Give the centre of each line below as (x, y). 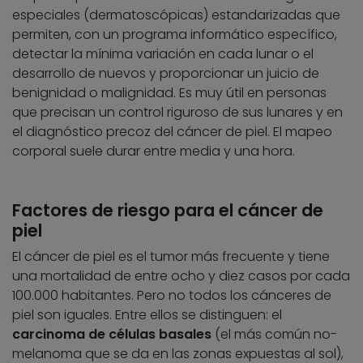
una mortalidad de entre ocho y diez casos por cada (181, 276)
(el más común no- (274, 335)
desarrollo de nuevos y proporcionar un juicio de (166, 74)
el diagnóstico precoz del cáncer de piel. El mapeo (172, 132)
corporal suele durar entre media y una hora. (154, 152)
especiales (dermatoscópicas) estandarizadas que (176, 15)
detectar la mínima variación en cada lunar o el (163, 54)
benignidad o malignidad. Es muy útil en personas (169, 93)
